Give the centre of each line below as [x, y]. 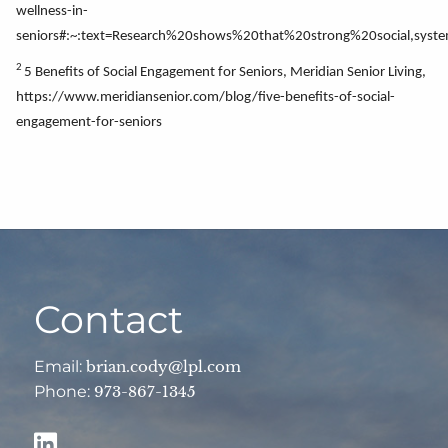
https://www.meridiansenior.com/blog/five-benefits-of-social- [205, 97]
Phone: [64, 391]
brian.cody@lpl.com [164, 366]
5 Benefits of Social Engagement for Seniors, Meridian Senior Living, [225, 72]
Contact [109, 319]
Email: [60, 366]
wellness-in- [52, 11]
